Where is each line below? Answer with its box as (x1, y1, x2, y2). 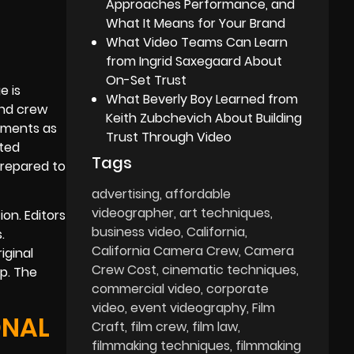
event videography (130, 298, 247, 317)
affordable (165, 184, 232, 203)
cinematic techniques (162, 260, 297, 279)
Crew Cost (92, 260, 157, 279)
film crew (130, 317, 187, 336)
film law (192, 317, 239, 336)
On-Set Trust (106, 70, 187, 89)
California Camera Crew (92, 241, 239, 260)
